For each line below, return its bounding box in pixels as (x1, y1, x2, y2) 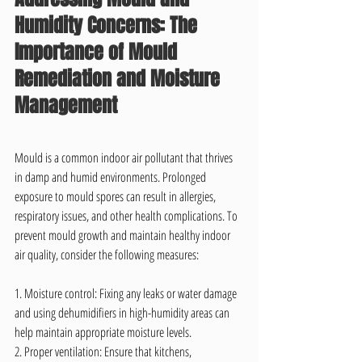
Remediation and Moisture (15, 65, 225, 93)
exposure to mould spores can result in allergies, (15, 187, 218, 205)
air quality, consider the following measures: (15, 246, 199, 263)
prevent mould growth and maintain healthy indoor (15, 226, 233, 244)
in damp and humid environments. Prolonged (15, 168, 208, 186)
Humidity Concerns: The (15, 11, 202, 40)
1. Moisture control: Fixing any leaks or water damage (15, 284, 239, 302)
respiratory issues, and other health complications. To (15, 207, 240, 225)
